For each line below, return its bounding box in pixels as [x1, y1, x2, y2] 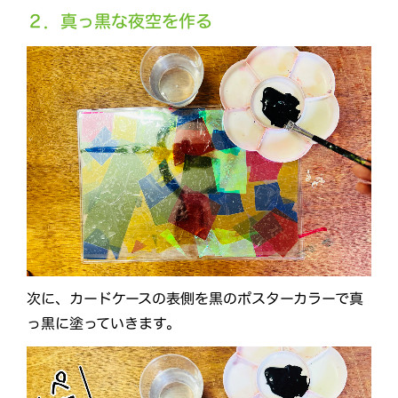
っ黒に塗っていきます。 [26, 316, 180, 331]
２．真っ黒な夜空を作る [26, 12, 213, 30]
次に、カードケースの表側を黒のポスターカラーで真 [27, 291, 364, 306]
